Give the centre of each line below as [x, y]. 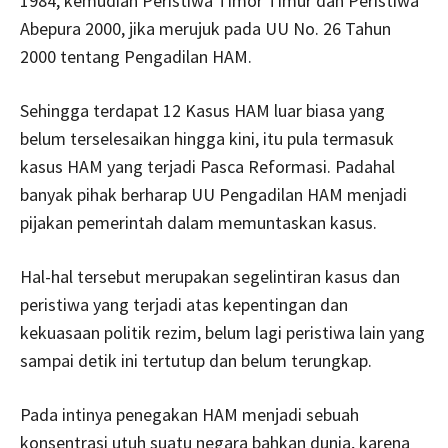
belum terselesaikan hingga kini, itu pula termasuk [207, 138]
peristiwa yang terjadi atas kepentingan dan [184, 304]
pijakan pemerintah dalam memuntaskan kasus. [198, 222]
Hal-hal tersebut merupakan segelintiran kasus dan [210, 276]
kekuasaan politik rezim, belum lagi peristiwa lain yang [222, 332]
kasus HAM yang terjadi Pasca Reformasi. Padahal [207, 166]
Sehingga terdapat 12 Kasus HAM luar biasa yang [202, 110]
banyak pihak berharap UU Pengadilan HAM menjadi [213, 194]
